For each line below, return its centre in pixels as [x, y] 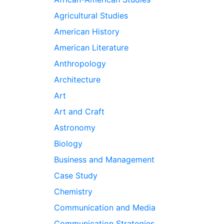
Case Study [75, 175]
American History [86, 31]
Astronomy [74, 127]
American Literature [91, 47]
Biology [68, 143]
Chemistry [73, 191]
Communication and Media [104, 207]
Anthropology [80, 63]
